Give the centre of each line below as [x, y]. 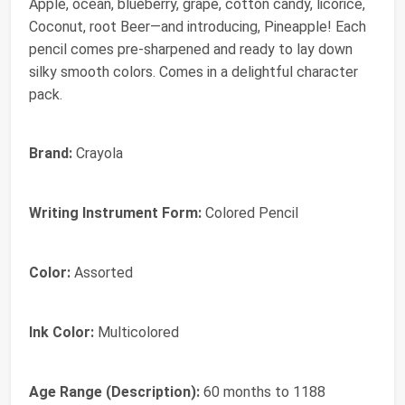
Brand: [51, 154]
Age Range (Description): [114, 392]
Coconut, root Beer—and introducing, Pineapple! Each [198, 27]
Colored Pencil [250, 213]
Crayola [98, 154]
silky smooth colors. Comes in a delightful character [193, 72]
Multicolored [137, 333]
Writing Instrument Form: [115, 213]
